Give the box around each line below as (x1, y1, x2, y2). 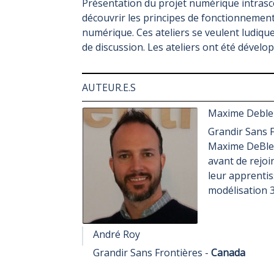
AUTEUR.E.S (82, 81, 136, 94)
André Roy (93, 228, 140, 241)
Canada (211, 246, 245, 259)
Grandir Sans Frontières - (93, 246, 211, 259)
